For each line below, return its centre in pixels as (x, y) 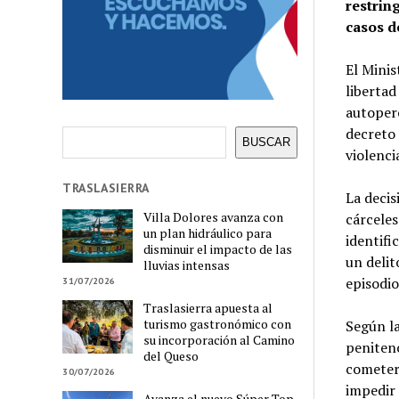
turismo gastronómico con (218, 324)
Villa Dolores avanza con (214, 217)
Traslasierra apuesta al (208, 308)
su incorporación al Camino (220, 340)
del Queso (171, 356)
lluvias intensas (187, 265)
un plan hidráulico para (208, 233)
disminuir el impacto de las (218, 249)
